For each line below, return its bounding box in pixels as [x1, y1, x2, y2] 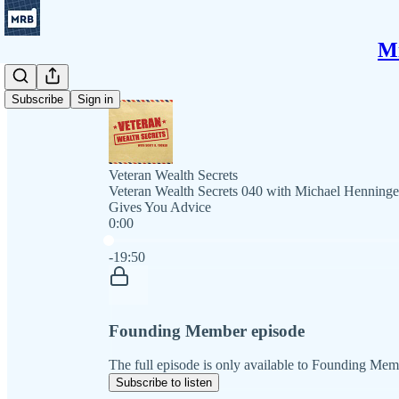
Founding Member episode [109, 321, 305, 340]
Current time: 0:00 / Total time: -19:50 [108, 231, 321, 246]
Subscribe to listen [116, 376, 212, 390]
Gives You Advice [109, 199, 211, 215]
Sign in [77, 93, 113, 106]
